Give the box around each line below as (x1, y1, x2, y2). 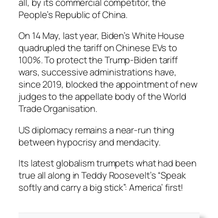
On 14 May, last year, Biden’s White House (18, 29, 184, 42)
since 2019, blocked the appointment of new (18, 78, 198, 91)
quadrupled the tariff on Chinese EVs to (18, 41, 178, 54)
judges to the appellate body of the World (18, 90, 186, 103)
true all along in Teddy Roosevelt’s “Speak (18, 169, 186, 182)
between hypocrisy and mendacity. (18, 135, 161, 148)
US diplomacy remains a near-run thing (18, 123, 175, 136)
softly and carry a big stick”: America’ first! (18, 181, 184, 194)
